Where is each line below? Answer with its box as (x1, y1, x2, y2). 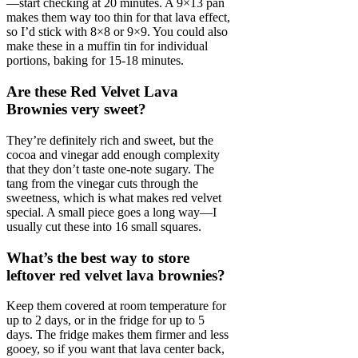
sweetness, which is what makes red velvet (6, 190, 221, 205)
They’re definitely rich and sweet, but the (6, 133, 213, 147)
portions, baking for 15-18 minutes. (6, 54, 184, 68)
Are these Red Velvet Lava (6, 83, 178, 101)
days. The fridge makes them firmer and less (6, 328, 229, 342)
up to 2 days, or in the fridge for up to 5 (6, 313, 205, 328)
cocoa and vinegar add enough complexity (6, 147, 220, 161)
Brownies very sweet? (6, 101, 146, 118)
